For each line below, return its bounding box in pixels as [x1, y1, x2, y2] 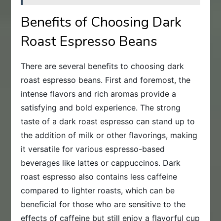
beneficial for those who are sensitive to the [21, 199, 186, 210]
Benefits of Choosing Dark [21, 13, 182, 32]
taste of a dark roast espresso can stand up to [21, 116, 195, 127]
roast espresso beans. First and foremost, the [21, 75, 191, 85]
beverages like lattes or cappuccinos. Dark [21, 158, 181, 168]
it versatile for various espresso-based [21, 144, 165, 154]
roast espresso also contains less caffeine [21, 172, 178, 182]
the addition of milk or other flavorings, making [21, 130, 198, 141]
